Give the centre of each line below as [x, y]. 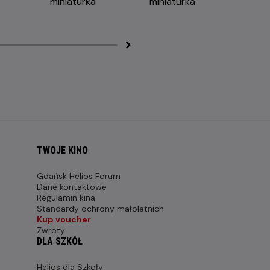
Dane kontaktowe [72, 187]
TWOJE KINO [62, 151]
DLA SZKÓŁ [60, 242]
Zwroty [51, 231]
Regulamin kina [66, 198]
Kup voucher [64, 220]
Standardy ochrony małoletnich [100, 209]
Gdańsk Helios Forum [79, 176]
